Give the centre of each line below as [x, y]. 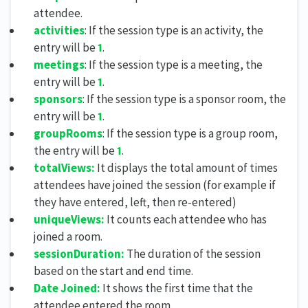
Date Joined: [67, 288]
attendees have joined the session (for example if [155, 185]
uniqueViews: [69, 219]
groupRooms [68, 133]
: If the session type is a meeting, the [174, 64]
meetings [59, 64]
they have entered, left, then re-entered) [135, 202]
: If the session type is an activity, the [174, 30]
